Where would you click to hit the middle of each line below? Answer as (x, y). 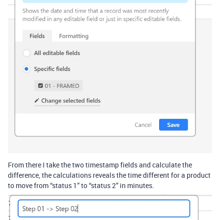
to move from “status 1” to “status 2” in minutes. (81, 186)
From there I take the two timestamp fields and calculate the (100, 165)
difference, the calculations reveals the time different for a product (109, 175)
